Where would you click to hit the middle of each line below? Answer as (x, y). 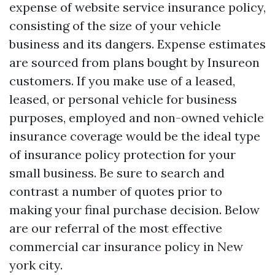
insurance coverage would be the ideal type (135, 136)
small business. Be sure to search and (117, 173)
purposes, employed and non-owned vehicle (137, 118)
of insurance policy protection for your (122, 155)
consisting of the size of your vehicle (115, 26)
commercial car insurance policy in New (126, 247)
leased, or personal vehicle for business (123, 99)
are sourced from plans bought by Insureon (134, 63)
